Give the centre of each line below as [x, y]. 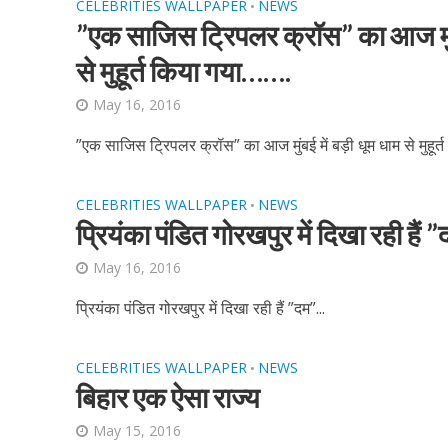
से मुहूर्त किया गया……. [183, 71]
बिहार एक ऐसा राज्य [167, 397]
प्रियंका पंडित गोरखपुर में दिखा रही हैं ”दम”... [200, 308]
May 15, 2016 [136, 430]
